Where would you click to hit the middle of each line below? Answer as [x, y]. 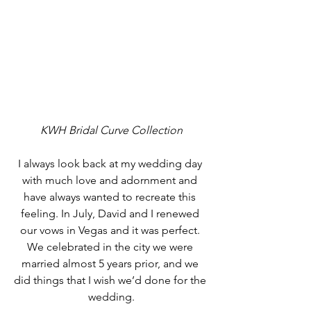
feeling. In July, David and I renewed [111, 213]
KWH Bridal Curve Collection [111, 130]
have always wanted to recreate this [111, 196]
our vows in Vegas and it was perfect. [111, 230]
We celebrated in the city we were [111, 246]
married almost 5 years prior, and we [111, 263]
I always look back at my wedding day [111, 163]
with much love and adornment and [111, 180]
